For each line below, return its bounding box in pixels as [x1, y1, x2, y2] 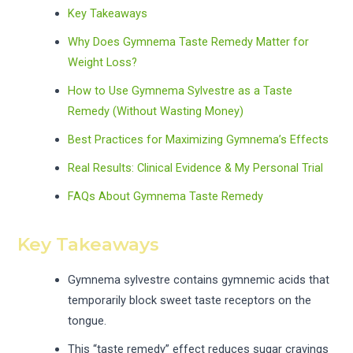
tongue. [68, 313, 107, 328]
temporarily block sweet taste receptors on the [68, 292, 312, 307]
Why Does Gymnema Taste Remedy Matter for [68, 34, 310, 49]
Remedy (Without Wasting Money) [68, 103, 244, 118]
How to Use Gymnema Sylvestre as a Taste [68, 83, 293, 98]
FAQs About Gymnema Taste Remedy [68, 188, 264, 203]
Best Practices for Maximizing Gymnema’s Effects [68, 132, 329, 147]
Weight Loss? [68, 54, 138, 69]
